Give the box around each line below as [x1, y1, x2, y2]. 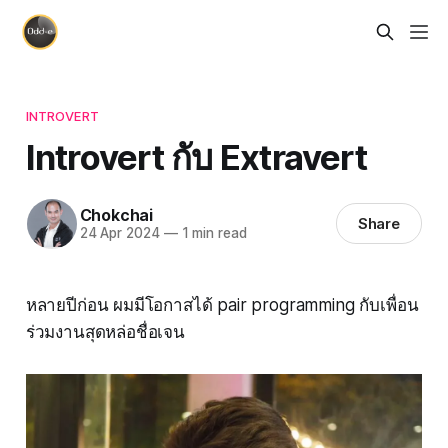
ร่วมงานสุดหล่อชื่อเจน [25, 321, 185, 342]
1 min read [177, 225, 247, 242]
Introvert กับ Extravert [25, 135, 367, 178]
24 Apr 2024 [79, 225, 160, 242]
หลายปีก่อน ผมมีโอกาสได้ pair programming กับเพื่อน [25, 294, 419, 315]
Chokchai [79, 205, 154, 226]
